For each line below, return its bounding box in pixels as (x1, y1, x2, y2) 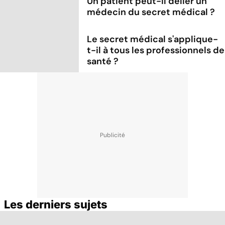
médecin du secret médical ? (87, 6, 215, 18)
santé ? (87, 55, 119, 68)
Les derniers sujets (4, 198, 107, 211)
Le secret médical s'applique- (87, 33, 218, 46)
